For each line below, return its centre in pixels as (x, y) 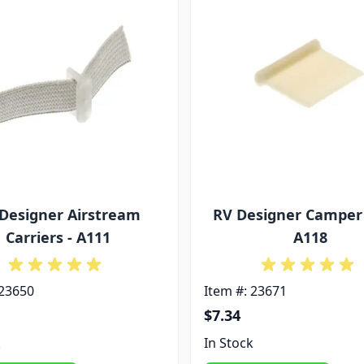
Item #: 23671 (245, 291)
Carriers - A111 (58, 237)
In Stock (228, 343)
